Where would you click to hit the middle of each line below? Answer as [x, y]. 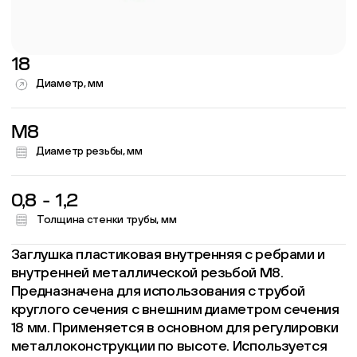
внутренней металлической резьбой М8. [147, 272]
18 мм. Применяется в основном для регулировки [175, 327]
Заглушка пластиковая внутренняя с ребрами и [168, 253]
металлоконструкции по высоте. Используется [169, 345]
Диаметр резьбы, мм [89, 151]
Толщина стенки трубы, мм [106, 219]
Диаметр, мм [70, 83]
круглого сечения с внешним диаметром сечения [175, 308]
